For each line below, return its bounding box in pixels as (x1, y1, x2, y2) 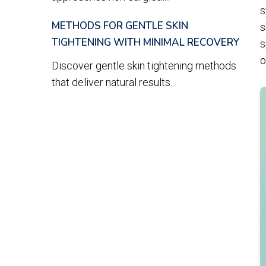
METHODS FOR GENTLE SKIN (52, 19, 188, 33)
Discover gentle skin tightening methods (52, 59, 236, 72)
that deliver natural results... (52, 76, 176, 88)
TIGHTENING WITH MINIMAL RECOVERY (52, 36, 239, 49)
